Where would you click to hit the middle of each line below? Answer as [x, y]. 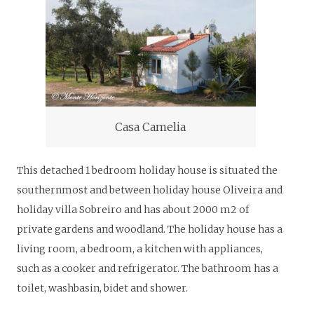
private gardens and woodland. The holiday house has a [150, 229]
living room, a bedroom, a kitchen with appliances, [140, 248]
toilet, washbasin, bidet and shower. [102, 288]
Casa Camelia [151, 127]
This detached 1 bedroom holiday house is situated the [147, 170]
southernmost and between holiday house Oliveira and [150, 190]
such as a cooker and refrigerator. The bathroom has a [148, 268]
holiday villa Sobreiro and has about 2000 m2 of [133, 209]
